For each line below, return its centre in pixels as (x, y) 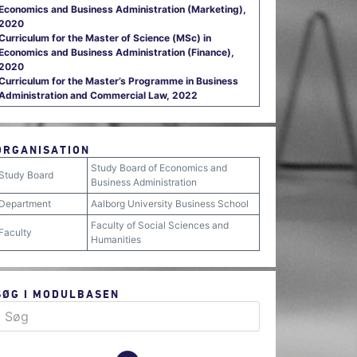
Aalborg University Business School (170, 204)
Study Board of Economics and (159, 168)
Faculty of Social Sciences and (160, 225)
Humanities (116, 239)
